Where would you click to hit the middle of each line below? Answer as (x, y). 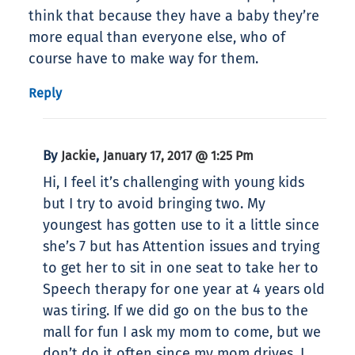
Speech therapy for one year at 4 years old (184, 290)
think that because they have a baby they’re (174, 16)
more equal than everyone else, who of (157, 38)
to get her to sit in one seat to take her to (181, 268)
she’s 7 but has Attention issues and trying (181, 247)
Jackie (78, 156)
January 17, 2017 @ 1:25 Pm (178, 156)
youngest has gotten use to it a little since (181, 225)
